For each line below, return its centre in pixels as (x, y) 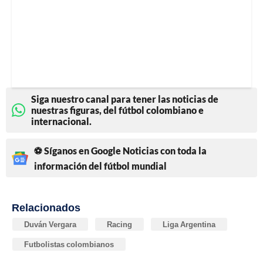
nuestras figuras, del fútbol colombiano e (117, 110)
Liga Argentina (189, 225)
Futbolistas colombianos (69, 245)
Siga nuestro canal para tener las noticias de (125, 99)
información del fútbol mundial (100, 166)
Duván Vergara (50, 225)
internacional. (61, 122)
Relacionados (46, 208)
